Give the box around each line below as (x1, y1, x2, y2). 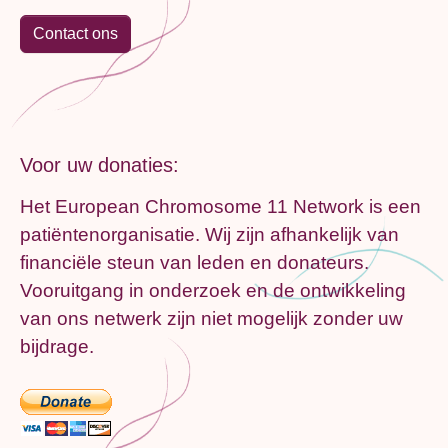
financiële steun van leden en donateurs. (20, 251, 369, 273)
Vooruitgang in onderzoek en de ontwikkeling (20, 279, 406, 301)
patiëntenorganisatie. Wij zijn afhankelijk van (20, 223, 399, 245)
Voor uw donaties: (20, 153, 179, 176)
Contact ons (33, 24, 118, 42)
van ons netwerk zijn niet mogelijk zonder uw (20, 307, 403, 329)
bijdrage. (20, 335, 94, 357)
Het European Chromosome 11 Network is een (20, 195, 421, 217)
